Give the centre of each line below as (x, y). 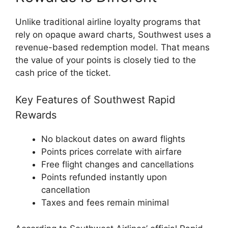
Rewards (36, 115)
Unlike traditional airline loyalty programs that (108, 22)
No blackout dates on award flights (113, 139)
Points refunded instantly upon (104, 177)
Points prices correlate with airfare (111, 152)
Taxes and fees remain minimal (105, 203)
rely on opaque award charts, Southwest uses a (113, 34)
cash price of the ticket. (63, 73)
